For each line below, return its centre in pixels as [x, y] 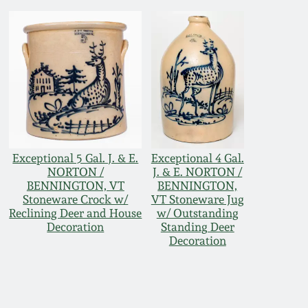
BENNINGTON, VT [75, 186]
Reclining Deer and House [76, 213]
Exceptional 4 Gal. [197, 158]
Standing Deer [197, 227]
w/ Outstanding [197, 213]
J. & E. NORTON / [198, 172]
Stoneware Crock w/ [76, 200]
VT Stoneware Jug [197, 200]
